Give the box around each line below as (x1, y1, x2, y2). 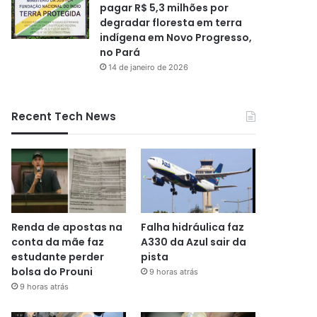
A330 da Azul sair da (140, 235, 246, 250)
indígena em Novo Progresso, (100, 30, 253, 45)
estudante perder (11, 250, 105, 265)
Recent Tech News (11, 108, 117, 124)
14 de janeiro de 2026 (108, 62, 189, 72)
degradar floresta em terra (100, 15, 243, 30)
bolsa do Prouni (11, 265, 93, 279)
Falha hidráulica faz (140, 220, 244, 235)
